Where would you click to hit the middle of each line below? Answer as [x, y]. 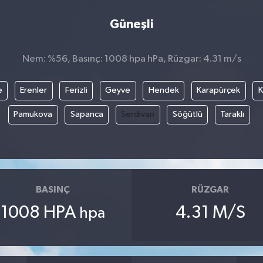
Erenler [34, 90]
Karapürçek [219, 90]
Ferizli [76, 90]
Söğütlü [187, 114]
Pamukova [33, 114]
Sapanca [87, 114]
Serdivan [138, 114]
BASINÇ [53, 189]
